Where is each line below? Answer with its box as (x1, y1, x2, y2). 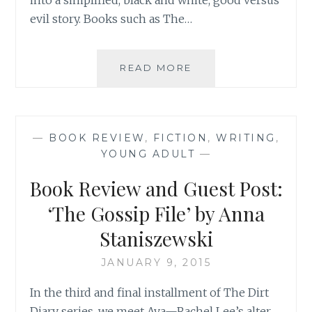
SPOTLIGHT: (191, 76, 263, 88)
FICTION (153, 132, 208, 145)
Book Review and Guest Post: (29, 175, 283, 202)
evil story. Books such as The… (30, 11, 193, 26)
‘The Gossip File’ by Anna (47, 201, 265, 227)
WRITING (216, 132, 276, 145)
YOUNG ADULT (100, 148, 196, 161)
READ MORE (120, 61, 192, 73)
